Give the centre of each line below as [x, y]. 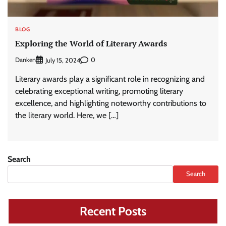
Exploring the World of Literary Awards [91, 44]
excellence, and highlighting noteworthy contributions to [111, 103]
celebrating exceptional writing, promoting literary [99, 91]
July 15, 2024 [63, 60]
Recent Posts [113, 211]
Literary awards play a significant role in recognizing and [110, 79]
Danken [25, 60]
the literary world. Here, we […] [67, 115]
